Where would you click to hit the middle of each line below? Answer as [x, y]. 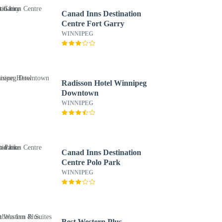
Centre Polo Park [91, 162]
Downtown [80, 93]
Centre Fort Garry [93, 24]
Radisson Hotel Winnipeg [104, 83]
